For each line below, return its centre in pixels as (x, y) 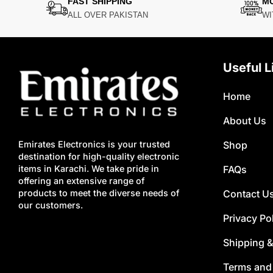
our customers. (50, 205)
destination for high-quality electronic (98, 157)
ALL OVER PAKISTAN (108, 15)
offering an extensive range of (81, 181)
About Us (244, 121)
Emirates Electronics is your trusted (94, 144)
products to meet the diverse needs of (98, 193)
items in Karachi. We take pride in (88, 169)
